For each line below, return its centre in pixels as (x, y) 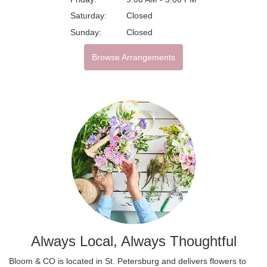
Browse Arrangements (133, 57)
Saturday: (89, 15)
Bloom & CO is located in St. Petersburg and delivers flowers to (128, 261)
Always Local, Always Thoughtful (133, 241)
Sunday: (86, 32)
